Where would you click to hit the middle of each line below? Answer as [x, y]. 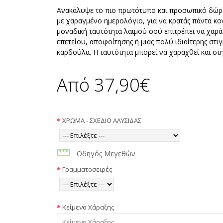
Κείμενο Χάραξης [88, 207]
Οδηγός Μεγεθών [106, 154]
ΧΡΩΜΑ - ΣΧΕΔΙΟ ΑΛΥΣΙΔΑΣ [102, 120]
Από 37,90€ [103, 85]
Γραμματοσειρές [87, 169]
